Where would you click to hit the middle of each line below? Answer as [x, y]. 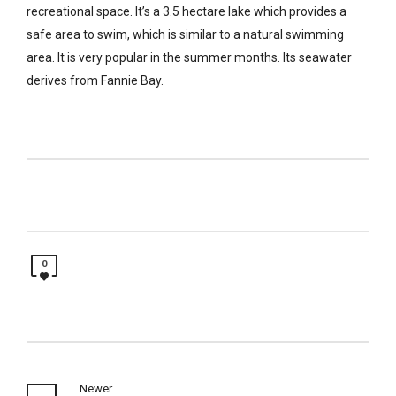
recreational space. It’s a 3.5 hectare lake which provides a [187, 11]
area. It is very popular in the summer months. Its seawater [189, 57]
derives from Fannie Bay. [95, 80]
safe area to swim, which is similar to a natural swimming [185, 34]
